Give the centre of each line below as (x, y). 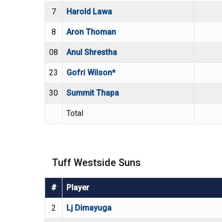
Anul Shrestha (92, 53)
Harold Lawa (89, 12)
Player (78, 188)
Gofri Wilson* (91, 73)
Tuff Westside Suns (96, 163)
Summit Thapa (93, 93)
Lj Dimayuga (89, 208)
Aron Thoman (91, 32)
